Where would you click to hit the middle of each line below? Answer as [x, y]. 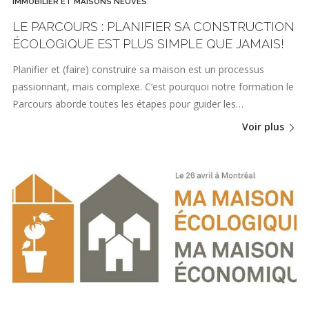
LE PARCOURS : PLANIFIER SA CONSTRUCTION [153, 26]
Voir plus [265, 126]
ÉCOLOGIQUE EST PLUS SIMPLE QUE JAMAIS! [148, 43]
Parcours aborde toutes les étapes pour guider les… [128, 104]
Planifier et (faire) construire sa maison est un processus [138, 70]
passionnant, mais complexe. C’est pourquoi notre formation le [153, 87]
